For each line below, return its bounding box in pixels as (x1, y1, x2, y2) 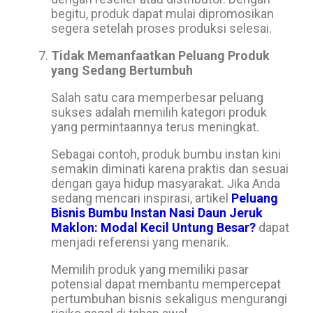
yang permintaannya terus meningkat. (51, 119, 259, 134)
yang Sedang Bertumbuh (51, 63, 193, 78)
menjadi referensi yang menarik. (51, 235, 229, 249)
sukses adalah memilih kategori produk (51, 105, 267, 119)
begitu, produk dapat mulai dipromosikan (51, 6, 274, 21)
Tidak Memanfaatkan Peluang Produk (51, 48, 270, 63)
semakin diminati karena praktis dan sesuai (51, 161, 289, 176)
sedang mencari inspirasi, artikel (51, 191, 231, 205)
